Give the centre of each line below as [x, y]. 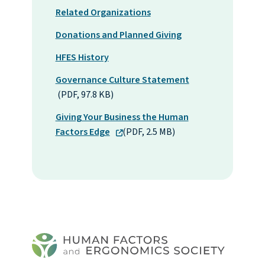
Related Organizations [103, 13]
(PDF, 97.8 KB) [84, 95]
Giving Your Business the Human [122, 117]
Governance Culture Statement [122, 80]
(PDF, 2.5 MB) [142, 132]
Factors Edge [83, 132]
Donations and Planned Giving [118, 35]
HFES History [82, 58]
